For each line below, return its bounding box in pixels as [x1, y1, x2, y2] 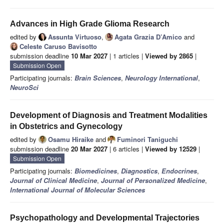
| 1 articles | [107, 51, 145, 61]
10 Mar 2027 [71, 51, 107, 61]
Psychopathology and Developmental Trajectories [10, 213, 199, 222]
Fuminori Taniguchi [117, 134, 178, 144]
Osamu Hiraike [48, 134, 93, 144]
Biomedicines [74, 166, 117, 176]
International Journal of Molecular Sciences [10, 185, 145, 195]
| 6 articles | [107, 144, 145, 154]
